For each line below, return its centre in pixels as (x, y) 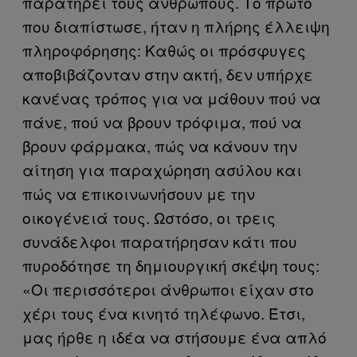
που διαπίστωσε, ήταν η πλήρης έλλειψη (176, 25)
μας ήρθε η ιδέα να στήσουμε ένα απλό (175, 336)
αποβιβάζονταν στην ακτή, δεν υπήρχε (168, 73)
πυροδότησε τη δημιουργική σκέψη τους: (171, 265)
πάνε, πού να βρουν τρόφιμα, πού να (162, 121)
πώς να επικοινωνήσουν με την (139, 193)
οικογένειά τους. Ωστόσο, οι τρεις (149, 217)
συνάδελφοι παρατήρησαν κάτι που (160, 241)
